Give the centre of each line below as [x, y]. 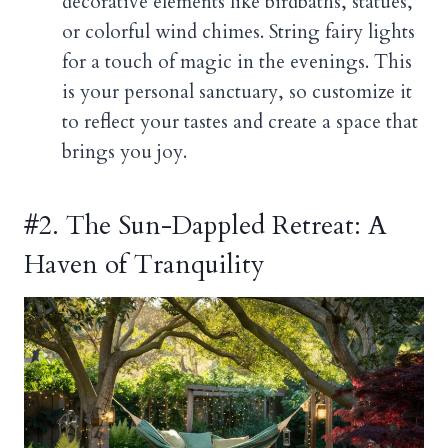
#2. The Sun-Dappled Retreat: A [205, 226]
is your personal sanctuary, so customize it [237, 92]
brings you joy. [124, 152]
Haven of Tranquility [144, 265]
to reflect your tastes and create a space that [240, 122]
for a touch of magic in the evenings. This [237, 62]
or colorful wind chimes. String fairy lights [238, 32]
